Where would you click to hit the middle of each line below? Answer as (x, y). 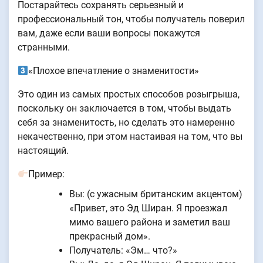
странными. (44, 48)
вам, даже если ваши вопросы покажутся (109, 33)
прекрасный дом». (110, 237)
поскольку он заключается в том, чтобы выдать (124, 109)
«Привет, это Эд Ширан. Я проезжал (148, 208)
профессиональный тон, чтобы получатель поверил (131, 19)
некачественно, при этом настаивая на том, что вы (130, 137)
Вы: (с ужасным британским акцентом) (156, 194)
